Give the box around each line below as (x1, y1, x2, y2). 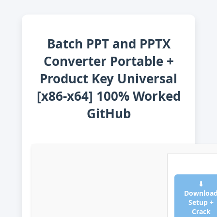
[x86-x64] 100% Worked (36, 87, 181, 105)
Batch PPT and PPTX (46, 35, 170, 53)
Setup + (188, 198, 214, 207)
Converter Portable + (43, 52, 174, 70)
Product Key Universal (40, 70, 177, 88)
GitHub (86, 105, 131, 123)
